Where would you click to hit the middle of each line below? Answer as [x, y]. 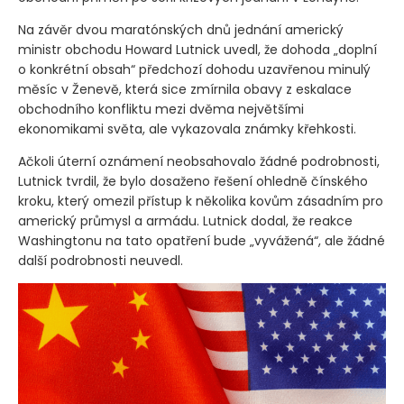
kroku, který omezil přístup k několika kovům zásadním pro [201, 201]
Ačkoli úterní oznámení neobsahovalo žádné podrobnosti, [199, 161]
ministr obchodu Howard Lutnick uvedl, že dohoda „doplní [197, 49]
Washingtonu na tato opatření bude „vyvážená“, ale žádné [202, 240]
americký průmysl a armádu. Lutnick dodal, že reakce [185, 220]
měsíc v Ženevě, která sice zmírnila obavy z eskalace [185, 89]
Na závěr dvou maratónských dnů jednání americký [181, 29]
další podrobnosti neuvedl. [101, 260]
